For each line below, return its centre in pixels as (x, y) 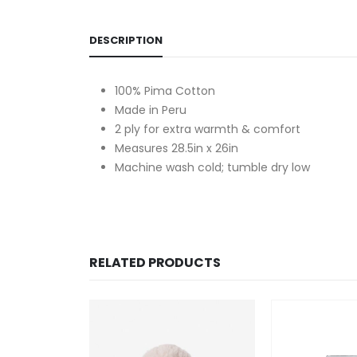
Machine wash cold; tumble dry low (212, 167)
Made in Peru (151, 110)
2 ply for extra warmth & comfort (208, 129)
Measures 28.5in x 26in (177, 148)
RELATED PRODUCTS (155, 262)
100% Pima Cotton (165, 90)
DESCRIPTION (126, 40)
